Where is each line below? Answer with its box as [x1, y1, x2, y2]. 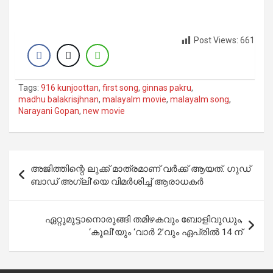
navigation [9, 170, 80, 188]
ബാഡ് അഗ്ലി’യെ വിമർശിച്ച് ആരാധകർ [30, 176, 204, 188]
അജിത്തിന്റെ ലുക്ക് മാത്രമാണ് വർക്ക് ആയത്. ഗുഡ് [30, 163, 250, 175]
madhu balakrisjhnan [18, 94, 99, 105]
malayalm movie [102, 94, 166, 105]
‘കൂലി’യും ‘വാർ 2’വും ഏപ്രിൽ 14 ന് [89, 227, 243, 238]
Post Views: [194, 35, 238, 46]
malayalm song [170, 94, 229, 105]
